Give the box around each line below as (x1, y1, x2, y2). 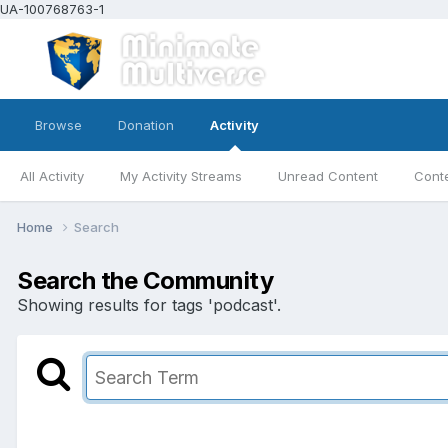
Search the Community (17, 265, 274, 295)
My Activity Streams (120, 168, 242, 184)
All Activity (20, 168, 84, 184)
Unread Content (278, 168, 378, 184)
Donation (118, 117, 174, 133)
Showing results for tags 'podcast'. (17, 294, 281, 315)
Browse (35, 117, 82, 133)
